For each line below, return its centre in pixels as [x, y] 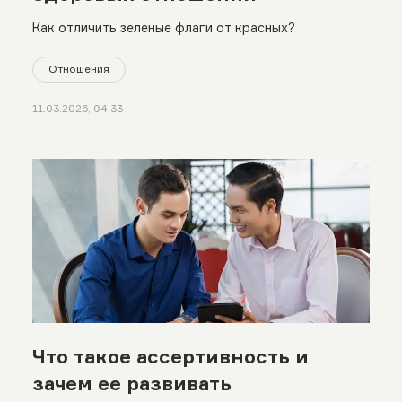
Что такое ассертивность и [170, 356]
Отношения [79, 69]
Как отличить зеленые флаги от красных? [163, 27]
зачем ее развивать [131, 383]
